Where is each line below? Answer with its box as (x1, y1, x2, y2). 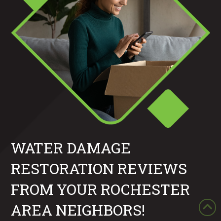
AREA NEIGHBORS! (11, 200, 146, 220)
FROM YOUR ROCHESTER (11, 179, 190, 199)
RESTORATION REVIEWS (11, 158, 187, 178)
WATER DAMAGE (11, 138, 131, 157)
